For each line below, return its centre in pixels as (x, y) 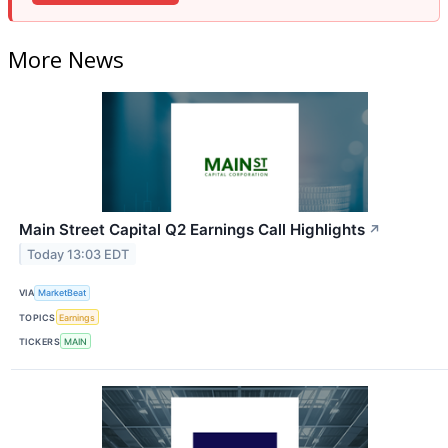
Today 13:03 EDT (78, 254)
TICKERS (40, 341)
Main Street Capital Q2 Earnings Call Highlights (192, 229)
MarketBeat (62, 293)
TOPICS (37, 317)
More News (66, 58)
